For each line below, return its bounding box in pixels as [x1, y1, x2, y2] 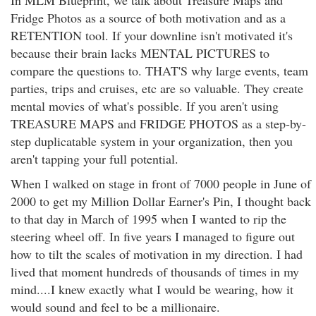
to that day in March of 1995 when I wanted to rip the [11, 210, 286, 227]
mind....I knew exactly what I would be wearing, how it [11, 281, 293, 298]
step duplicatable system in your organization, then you [11, 133, 293, 150]
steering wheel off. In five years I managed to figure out [11, 228, 295, 245]
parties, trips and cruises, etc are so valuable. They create [11, 80, 303, 97]
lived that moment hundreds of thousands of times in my [11, 263, 299, 280]
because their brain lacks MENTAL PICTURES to [11, 44, 269, 61]
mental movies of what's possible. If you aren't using [11, 97, 279, 114]
